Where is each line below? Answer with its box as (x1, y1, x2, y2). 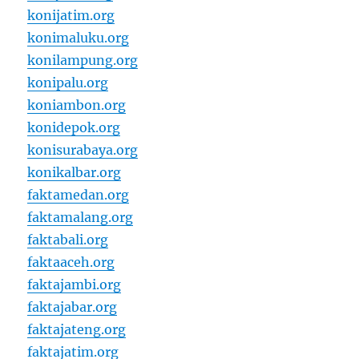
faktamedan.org (27, 187, 130, 204)
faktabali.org (27, 232, 109, 248)
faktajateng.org (27, 321, 127, 338)
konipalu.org (27, 75, 109, 91)
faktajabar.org (27, 299, 118, 316)
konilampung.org (27, 52, 139, 69)
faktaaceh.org (27, 254, 115, 271)
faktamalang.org (27, 209, 134, 226)
